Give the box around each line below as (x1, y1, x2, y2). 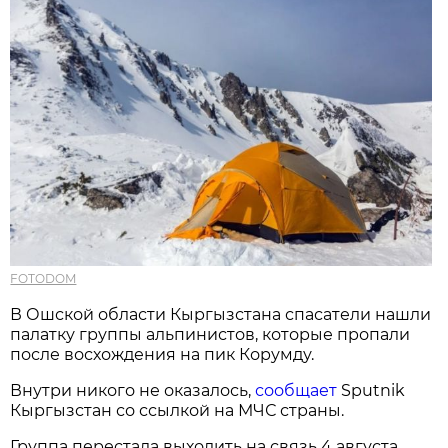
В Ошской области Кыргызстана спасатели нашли (10, 304, 432, 324)
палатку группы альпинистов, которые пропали (10, 324, 411, 344)
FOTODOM (10, 270, 77, 286)
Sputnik (341, 380, 406, 400)
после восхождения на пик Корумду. (10, 344, 315, 364)
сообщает (255, 380, 342, 400)
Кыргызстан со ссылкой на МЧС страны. (10, 400, 345, 420)
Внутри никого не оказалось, (10, 380, 256, 400)
